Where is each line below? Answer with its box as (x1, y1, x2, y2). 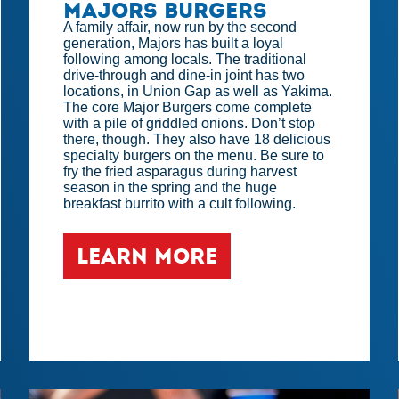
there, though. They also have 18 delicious (63, 132, 331, 148)
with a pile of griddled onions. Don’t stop (63, 116, 316, 132)
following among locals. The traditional (63, 52, 307, 68)
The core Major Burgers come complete (63, 100, 313, 116)
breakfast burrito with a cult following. (63, 196, 297, 212)
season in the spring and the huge (63, 180, 278, 196)
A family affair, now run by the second (63, 20, 297, 36)
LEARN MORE (77, 243, 218, 270)
